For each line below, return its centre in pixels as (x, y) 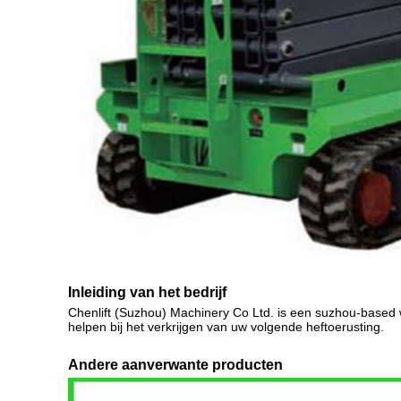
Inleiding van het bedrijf (147, 292)
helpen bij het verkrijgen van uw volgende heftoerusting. (226, 327)
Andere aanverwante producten (175, 365)
